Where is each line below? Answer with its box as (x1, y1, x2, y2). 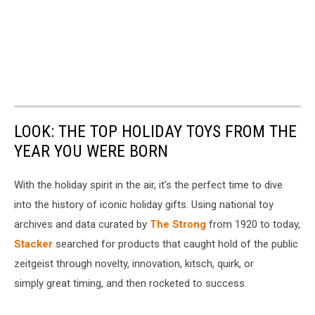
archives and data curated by (14, 218, 150, 231)
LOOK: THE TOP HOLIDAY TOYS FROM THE (14, 122, 297, 142)
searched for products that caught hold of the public (53, 238, 298, 251)
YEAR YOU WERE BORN (14, 141, 168, 162)
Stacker (14, 238, 53, 251)
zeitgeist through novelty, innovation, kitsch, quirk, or (14, 257, 254, 271)
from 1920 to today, (206, 218, 300, 231)
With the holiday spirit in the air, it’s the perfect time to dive (14, 179, 283, 192)
